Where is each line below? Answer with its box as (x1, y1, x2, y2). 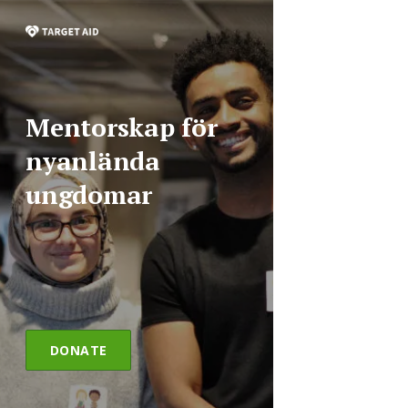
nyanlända (25, 144, 160, 178)
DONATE (49, 341, 107, 359)
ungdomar (25, 178, 152, 212)
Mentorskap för (25, 110, 218, 145)
